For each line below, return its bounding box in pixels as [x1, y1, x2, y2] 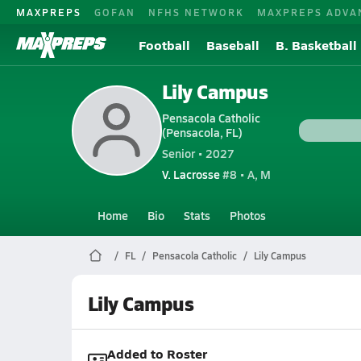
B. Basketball [276, 35, 357, 54]
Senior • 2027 [161, 145, 234, 161]
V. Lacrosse [161, 166, 220, 182]
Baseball [206, 35, 259, 54]
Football [139, 35, 190, 54]
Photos [229, 207, 266, 223]
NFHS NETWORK [148, 5, 244, 19]
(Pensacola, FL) [161, 124, 243, 140]
